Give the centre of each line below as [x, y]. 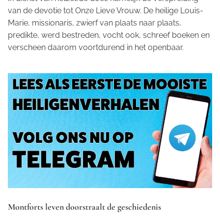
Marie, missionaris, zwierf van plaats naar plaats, [95, 23]
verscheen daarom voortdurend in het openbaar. [96, 47]
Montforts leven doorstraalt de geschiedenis [84, 207]
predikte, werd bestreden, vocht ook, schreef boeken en [109, 35]
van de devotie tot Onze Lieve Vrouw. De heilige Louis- [106, 11]
